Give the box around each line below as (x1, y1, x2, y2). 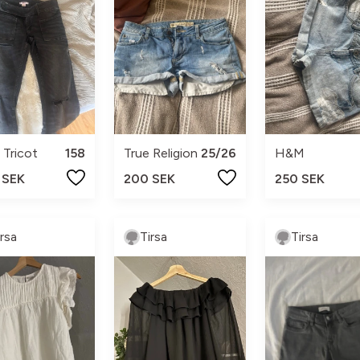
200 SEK (124, 171, 176, 187)
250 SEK (274, 171, 325, 187)
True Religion (124, 145, 198, 162)
